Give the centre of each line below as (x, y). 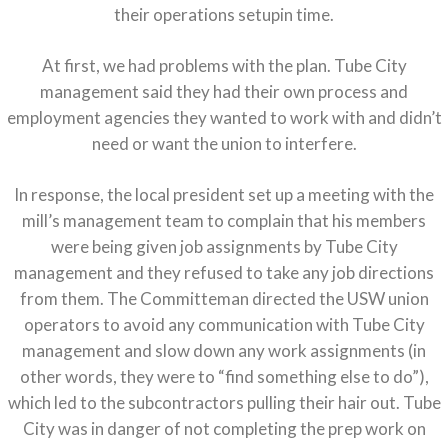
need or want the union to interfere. (224, 144)
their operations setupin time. (224, 15)
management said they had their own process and (224, 92)
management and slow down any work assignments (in (224, 351)
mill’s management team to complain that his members (224, 221)
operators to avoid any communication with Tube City (224, 325)
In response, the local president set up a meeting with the (224, 195)
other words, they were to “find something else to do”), (224, 377)
